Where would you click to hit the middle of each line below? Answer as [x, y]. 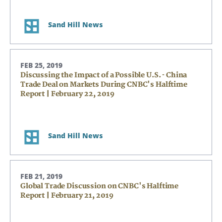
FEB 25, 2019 [41, 65]
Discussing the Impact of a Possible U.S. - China [104, 75]
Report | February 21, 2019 [67, 195]
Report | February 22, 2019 [67, 94]
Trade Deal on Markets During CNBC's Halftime [104, 84]
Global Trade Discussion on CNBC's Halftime [100, 186]
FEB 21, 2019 [41, 176]
